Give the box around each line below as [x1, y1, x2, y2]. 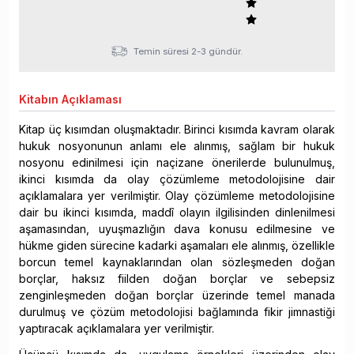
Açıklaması [58, 92, 122, 107]
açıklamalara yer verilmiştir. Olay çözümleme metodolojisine [19, 189, 335, 203]
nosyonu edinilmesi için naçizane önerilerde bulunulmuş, [19, 156, 335, 170]
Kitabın [19, 92, 58, 107]
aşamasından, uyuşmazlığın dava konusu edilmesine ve [19, 222, 335, 236]
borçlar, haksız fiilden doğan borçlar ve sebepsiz [19, 272, 335, 286]
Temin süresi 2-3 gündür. [134, 46, 243, 58]
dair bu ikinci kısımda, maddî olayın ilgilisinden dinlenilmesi [19, 205, 335, 220]
